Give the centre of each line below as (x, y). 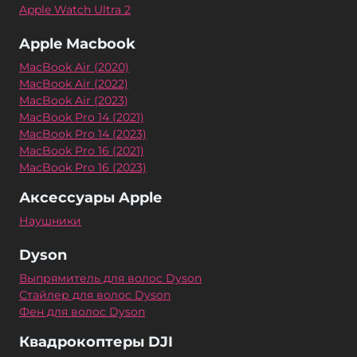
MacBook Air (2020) (74, 67)
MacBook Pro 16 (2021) (82, 151)
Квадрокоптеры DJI (96, 342)
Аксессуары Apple (90, 198)
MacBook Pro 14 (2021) (82, 118)
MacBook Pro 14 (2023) (83, 134)
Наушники (50, 221)
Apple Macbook (77, 44)
